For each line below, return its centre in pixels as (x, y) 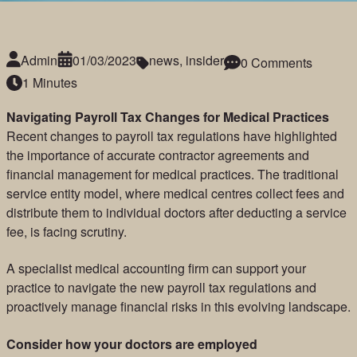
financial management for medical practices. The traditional (172, 174)
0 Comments (276, 62)
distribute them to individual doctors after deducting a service (176, 212)
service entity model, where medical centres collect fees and (175, 193)
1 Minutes (49, 82)
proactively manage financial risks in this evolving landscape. (178, 307)
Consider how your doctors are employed (131, 343)
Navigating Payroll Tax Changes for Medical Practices (167, 117)
